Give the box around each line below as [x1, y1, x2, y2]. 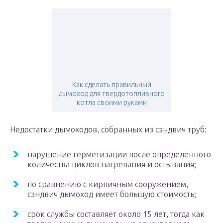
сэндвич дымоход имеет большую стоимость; [27, 190, 196, 199]
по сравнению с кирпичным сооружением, [27, 180, 188, 189]
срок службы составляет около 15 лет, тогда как [27, 210, 205, 219]
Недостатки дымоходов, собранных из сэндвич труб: [10, 125, 207, 134]
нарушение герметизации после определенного [27, 150, 211, 159]
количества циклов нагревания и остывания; [27, 160, 196, 169]
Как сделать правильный [72, 81, 151, 89]
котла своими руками [76, 99, 147, 107]
